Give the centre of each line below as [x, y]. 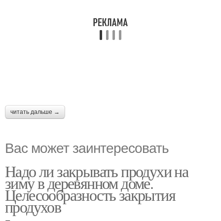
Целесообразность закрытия [90, 195]
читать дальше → [35, 112]
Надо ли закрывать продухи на [97, 171]
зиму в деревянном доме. [79, 183]
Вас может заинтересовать [87, 147]
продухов [33, 206]
